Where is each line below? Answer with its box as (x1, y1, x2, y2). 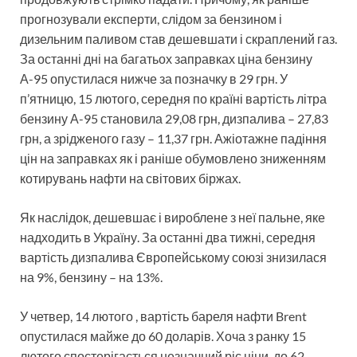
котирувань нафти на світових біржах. (20, 170, 241, 186)
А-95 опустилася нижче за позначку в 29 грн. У (20, 70, 288, 86)
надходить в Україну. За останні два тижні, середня (20, 229, 316, 245)
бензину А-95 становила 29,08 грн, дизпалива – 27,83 (20, 110, 328, 126)
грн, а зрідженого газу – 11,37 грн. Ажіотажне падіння (20, 130, 327, 146)
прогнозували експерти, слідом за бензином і (20, 10, 282, 26)
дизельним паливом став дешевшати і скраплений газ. (20, 30, 337, 46)
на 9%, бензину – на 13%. (20, 269, 163, 284)
